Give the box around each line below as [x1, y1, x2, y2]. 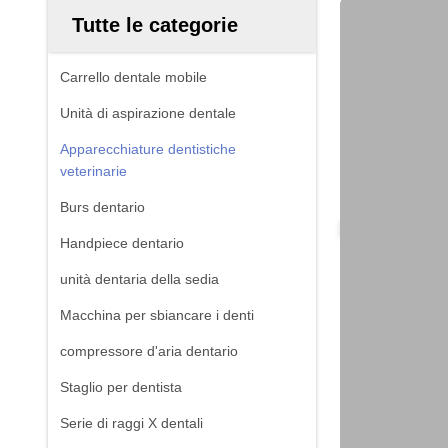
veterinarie [60, 163, 127, 179]
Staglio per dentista [60, 379, 182, 395]
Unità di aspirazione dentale [60, 105, 236, 121]
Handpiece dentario [60, 235, 184, 251]
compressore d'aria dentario [60, 343, 238, 359]
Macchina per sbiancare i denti [60, 307, 254, 323]
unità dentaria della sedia [60, 271, 219, 287]
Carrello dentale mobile [60, 69, 207, 85]
